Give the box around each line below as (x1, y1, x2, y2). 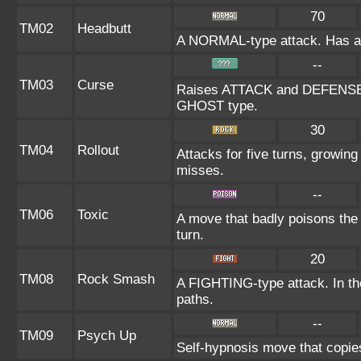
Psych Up (77, 328, 136, 343)
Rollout (77, 143, 119, 158)
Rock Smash (77, 272, 155, 287)
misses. (176, 163, 224, 178)
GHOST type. (176, 98, 258, 114)
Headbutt (77, 21, 131, 36)
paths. (176, 292, 214, 307)
